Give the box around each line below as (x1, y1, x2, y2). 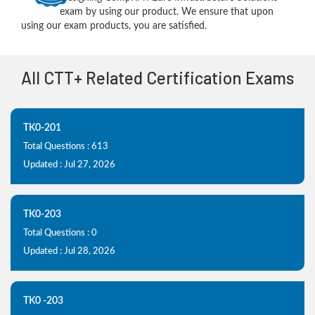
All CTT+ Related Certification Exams (21, 67, 294, 88)
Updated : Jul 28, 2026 (23, 247, 115, 256)
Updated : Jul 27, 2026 (23, 160, 115, 169)
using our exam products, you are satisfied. (21, 21, 207, 31)
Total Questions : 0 (23, 229, 97, 238)
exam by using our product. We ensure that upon (59, 7, 274, 17)
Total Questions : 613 (23, 142, 108, 151)
